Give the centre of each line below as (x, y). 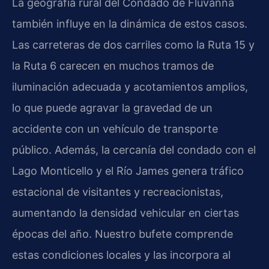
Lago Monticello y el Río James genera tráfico (128, 171)
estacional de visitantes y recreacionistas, (118, 192)
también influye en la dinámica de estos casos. (130, 23)
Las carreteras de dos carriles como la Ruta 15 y (133, 44)
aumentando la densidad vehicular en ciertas (125, 213)
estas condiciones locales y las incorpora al (121, 255)
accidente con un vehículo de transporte (115, 128)
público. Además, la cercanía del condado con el (134, 150)
